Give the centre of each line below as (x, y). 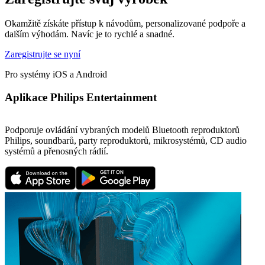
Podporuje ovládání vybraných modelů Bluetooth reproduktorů (122, 130)
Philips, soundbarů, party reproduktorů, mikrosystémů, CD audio (126, 140)
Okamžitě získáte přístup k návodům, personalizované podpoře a (125, 24)
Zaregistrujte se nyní (43, 54)
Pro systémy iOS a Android (56, 75)
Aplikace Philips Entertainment (81, 98)
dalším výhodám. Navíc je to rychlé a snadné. (90, 34)
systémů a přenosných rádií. (56, 151)
